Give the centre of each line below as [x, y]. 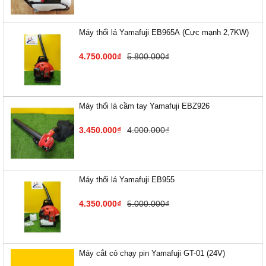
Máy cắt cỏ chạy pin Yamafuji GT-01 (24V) [152, 253]
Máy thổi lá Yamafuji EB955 [127, 180]
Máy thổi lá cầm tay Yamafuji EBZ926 [144, 106]
